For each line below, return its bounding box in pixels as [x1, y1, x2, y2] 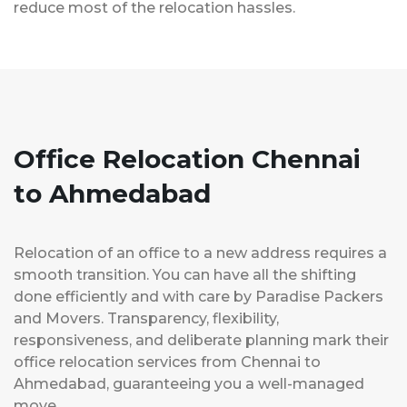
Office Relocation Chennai [14, 143, 361, 174]
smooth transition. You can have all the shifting [14, 265, 356, 283]
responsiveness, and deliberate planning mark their [14, 331, 389, 349]
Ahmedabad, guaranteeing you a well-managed [14, 374, 364, 392]
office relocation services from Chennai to [14, 352, 321, 371]
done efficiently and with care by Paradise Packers [14, 287, 383, 305]
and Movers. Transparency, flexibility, [14, 309, 279, 327]
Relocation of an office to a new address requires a [14, 243, 387, 262]
